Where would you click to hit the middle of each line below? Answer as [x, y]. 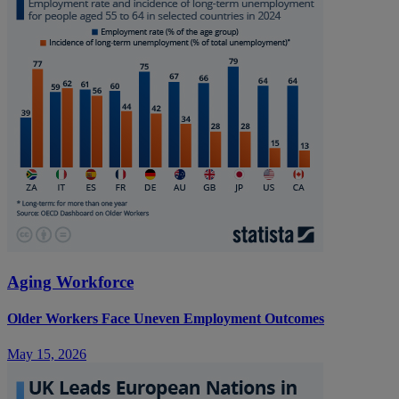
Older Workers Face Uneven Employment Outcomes [166, 319]
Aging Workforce [70, 281]
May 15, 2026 [47, 354]
